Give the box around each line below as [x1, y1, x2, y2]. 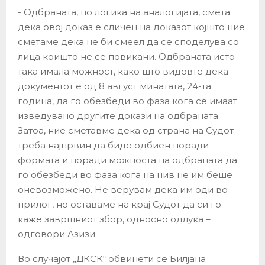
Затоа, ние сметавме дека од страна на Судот [18, 125, 234, 137]
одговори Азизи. [18, 228, 97, 240]
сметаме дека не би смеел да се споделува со [18, 36, 239, 48]
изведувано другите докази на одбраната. [18, 110, 220, 122]
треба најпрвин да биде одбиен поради [18, 140, 209, 151]
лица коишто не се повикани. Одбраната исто [18, 51, 235, 63]
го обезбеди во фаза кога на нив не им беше [18, 169, 232, 181]
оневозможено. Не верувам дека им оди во [18, 184, 228, 196]
